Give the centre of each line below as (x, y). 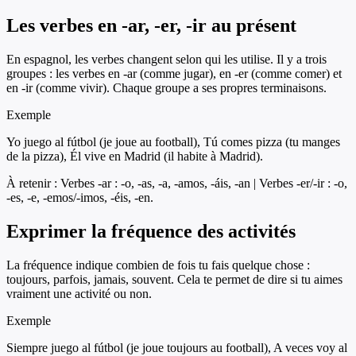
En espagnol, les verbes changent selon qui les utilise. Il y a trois (166, 60)
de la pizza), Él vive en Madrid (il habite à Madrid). (135, 157)
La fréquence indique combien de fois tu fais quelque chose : (158, 265)
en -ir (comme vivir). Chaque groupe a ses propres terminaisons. (166, 88)
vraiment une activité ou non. (79, 293)
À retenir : (33, 184)
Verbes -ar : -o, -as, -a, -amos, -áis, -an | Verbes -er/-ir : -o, (204, 184)
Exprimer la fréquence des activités (151, 231)
